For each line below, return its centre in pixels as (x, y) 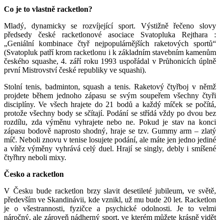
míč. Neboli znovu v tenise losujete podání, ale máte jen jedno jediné (110, 140)
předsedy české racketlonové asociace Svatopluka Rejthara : (110, 35)
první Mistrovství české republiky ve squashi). (75, 70)
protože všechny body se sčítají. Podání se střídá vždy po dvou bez (110, 113)
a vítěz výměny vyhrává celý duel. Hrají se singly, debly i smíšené (110, 149)
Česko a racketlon (34, 174)
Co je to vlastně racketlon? (48, 9)
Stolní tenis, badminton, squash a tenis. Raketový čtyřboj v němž (110, 87)
